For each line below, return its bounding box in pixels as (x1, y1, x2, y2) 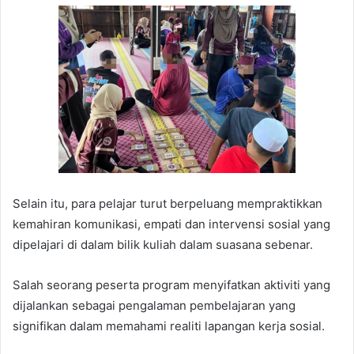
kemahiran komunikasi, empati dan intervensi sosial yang (13, 217, 330, 232)
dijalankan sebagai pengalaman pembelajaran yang (13, 298, 296, 314)
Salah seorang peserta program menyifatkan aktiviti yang (13, 277, 330, 293)
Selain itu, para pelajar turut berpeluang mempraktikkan (13, 196, 322, 212)
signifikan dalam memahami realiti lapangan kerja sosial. (13, 318, 325, 334)
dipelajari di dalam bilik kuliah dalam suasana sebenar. (13, 237, 313, 253)
